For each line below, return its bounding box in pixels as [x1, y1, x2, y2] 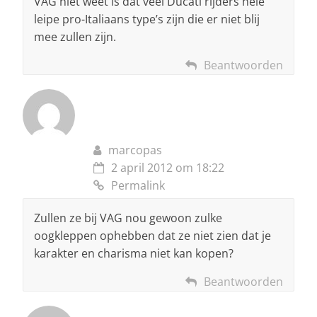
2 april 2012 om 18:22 [111, 160, 224, 176]
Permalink [111, 178, 165, 194]
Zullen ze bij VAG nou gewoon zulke [34, 210, 222, 226]
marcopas [108, 142, 162, 158]
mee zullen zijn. [34, 29, 116, 45]
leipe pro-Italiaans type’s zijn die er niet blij [34, 11, 260, 28]
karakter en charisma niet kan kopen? [34, 246, 234, 262]
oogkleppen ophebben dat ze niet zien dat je [34, 228, 271, 244]
